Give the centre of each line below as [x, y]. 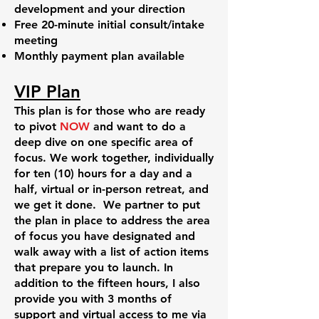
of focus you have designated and [105, 236]
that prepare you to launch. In [94, 267]
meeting [36, 40]
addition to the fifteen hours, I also [107, 283]
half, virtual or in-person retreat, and [111, 189]
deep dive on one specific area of [104, 142]
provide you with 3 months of [93, 299]
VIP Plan [47, 91]
